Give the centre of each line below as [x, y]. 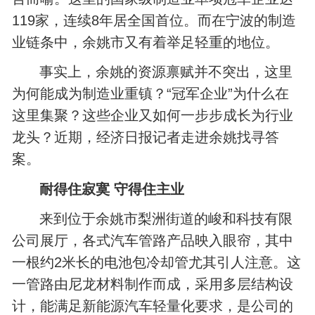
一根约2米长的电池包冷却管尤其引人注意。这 [157, 263]
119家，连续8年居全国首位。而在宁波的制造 [154, 20]
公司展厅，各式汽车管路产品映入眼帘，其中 [153, 241]
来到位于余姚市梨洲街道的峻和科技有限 [166, 219]
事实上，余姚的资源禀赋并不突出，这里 [166, 72]
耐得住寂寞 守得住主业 [112, 189]
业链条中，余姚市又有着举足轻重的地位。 [146, 42]
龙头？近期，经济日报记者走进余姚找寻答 [146, 137]
